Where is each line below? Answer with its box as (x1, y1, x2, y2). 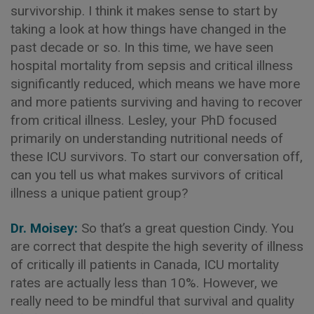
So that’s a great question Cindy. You (81, 219, 294, 236)
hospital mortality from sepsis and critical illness (11, 57, 293, 74)
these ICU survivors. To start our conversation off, (11, 148, 303, 165)
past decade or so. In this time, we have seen (11, 39, 273, 55)
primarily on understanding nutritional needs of (11, 130, 283, 146)
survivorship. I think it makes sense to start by (11, 2, 278, 19)
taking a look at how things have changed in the (11, 20, 286, 37)
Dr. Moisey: (11, 219, 81, 236)
